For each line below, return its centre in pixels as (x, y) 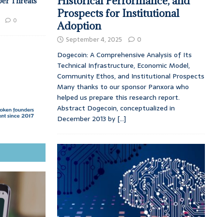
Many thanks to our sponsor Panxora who (123, 87)
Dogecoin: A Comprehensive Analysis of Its (124, 55)
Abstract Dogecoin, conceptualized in (116, 108)
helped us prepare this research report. (118, 98)
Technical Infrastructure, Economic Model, (123, 66)
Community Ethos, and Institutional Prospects (131, 76)
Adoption (79, 26)
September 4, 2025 (94, 40)
